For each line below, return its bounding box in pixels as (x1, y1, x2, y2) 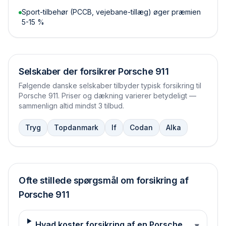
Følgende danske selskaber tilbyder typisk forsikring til (19, 81, 201, 90)
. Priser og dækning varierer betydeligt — (58, 91, 196, 100)
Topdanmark (54, 123, 98, 132)
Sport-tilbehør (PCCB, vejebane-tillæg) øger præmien (22, 8, 201, 16)
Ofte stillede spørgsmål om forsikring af (19, 175, 189, 186)
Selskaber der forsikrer (19, 66, 119, 77)
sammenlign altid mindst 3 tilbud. (19, 101, 124, 110)
